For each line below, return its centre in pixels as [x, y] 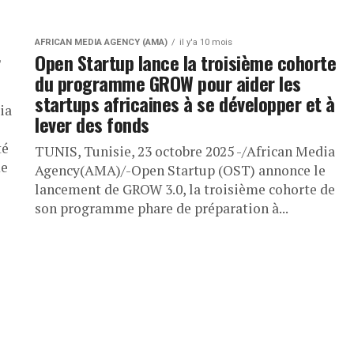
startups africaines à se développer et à [185, 104]
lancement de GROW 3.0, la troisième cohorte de [185, 190]
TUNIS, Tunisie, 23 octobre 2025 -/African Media [185, 152]
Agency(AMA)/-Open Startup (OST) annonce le [180, 171]
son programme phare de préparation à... [162, 209]
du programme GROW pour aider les [168, 83]
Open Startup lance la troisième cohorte [186, 63]
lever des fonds [92, 124]
